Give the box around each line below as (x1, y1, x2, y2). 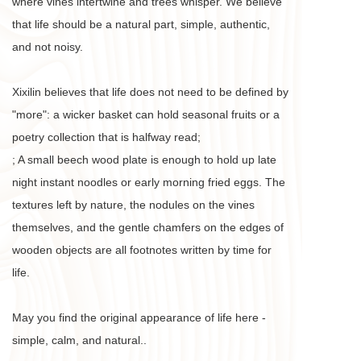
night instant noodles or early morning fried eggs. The (12, 176, 285, 189)
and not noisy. (12, 40, 86, 53)
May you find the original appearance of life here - (12, 311, 266, 324)
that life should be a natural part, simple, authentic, (12, 18, 270, 31)
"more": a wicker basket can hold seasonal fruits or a (12, 108, 280, 121)
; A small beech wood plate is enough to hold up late (12, 153, 276, 166)
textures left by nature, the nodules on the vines (12, 198, 255, 211)
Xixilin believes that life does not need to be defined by (12, 85, 288, 98)
